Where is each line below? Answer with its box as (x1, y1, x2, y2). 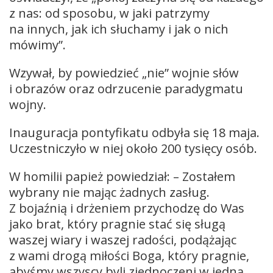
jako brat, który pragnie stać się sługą (9, 215, 225, 232)
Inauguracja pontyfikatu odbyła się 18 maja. (9, 124, 260, 141)
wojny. (9, 96, 49, 113)
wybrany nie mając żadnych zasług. (9, 183, 210, 200)
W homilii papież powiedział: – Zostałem (9, 168, 235, 185)
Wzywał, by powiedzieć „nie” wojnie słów (9, 64, 239, 81)
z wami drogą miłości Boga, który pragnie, (9, 247, 249, 264)
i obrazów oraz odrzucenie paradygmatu (9, 80, 243, 97)
